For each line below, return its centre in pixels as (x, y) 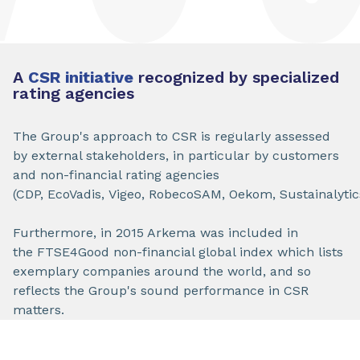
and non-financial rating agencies (116, 175)
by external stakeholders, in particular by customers (176, 155)
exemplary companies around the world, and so (162, 271)
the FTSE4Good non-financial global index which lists (178, 252)
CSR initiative (81, 77)
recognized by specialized (236, 77)
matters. (39, 310)
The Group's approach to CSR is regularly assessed (172, 136)
